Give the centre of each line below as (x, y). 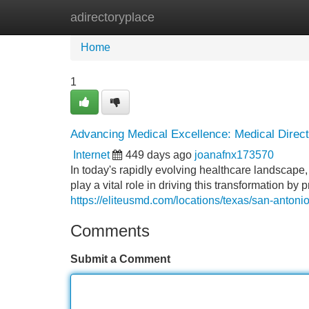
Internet (91, 155)
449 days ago (159, 155)
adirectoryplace (112, 17)
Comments (110, 231)
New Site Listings (184, 17)
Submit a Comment (120, 259)
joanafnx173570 (234, 155)
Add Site (269, 17)
